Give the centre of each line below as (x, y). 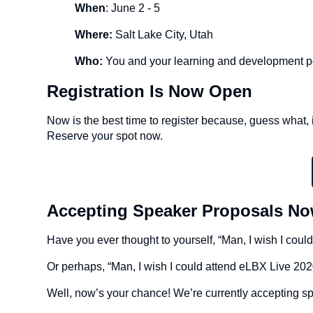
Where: (94, 35)
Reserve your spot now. (105, 136)
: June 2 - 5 (133, 8)
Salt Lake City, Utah (163, 35)
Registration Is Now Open (150, 91)
